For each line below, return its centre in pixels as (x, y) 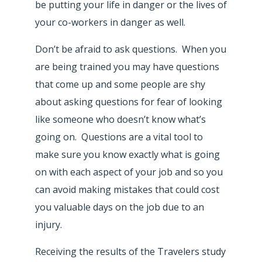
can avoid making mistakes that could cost (127, 189)
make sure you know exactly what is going (127, 154)
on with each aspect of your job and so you (129, 172)
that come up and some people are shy (120, 84)
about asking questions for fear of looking (129, 101)
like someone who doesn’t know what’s (120, 119)
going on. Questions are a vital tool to (119, 137)
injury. (49, 224)
